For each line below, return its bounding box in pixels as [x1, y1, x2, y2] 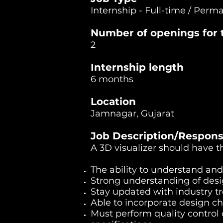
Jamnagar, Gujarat [91, 108, 174, 119]
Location [91, 96, 136, 108]
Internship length [91, 61, 184, 73]
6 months [91, 74, 133, 85]
